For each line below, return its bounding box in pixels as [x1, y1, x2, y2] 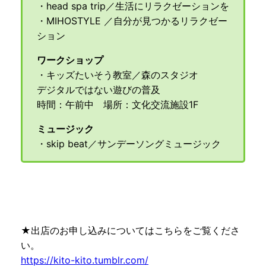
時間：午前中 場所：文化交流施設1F [37, 99, 198, 111]
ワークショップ [37, 54, 103, 66]
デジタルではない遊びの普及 [37, 84, 160, 96]
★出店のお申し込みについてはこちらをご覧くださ [21, 224, 240, 236]
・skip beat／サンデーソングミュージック [37, 138, 221, 150]
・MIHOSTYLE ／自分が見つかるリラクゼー [37, 15, 227, 27]
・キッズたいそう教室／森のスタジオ [37, 69, 198, 81]
